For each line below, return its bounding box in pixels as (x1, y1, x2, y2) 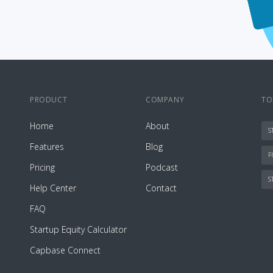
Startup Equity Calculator (30, 223, 127, 235)
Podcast (146, 161, 178, 173)
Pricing (30, 161, 55, 173)
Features (30, 140, 64, 152)
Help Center (30, 182, 76, 194)
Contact (146, 182, 177, 194)
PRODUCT (30, 94, 68, 105)
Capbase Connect (30, 244, 101, 256)
